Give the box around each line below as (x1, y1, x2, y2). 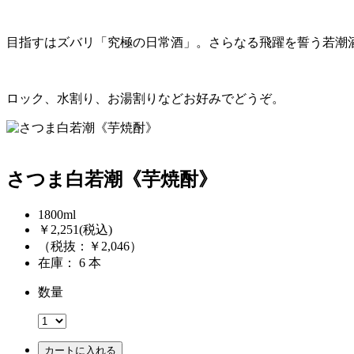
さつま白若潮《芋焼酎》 (6, 169, 217, 190)
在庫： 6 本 (79, 256, 101, 270)
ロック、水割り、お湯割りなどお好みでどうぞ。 (6, 92, 284, 106)
